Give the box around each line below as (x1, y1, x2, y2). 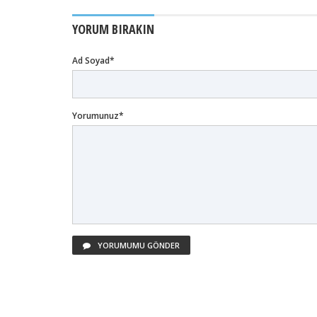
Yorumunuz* (72, 110, 124, 122)
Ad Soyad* (72, 54, 115, 67)
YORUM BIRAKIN (72, 21, 154, 38)
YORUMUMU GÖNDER (96, 240, 180, 251)
